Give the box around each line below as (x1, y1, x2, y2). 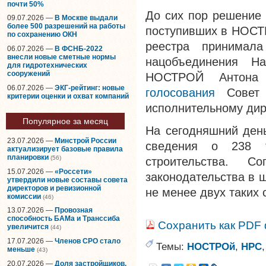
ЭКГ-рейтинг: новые (55, 83, 125, 92)
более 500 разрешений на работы (7, 22, 125, 31)
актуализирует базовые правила (7, 145, 123, 154)
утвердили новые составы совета (7, 175, 128, 184)
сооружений (7, 69, 50, 78)
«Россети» (55, 167, 92, 176)
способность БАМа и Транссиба (7, 214, 120, 223)
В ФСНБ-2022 (55, 44, 103, 53)
